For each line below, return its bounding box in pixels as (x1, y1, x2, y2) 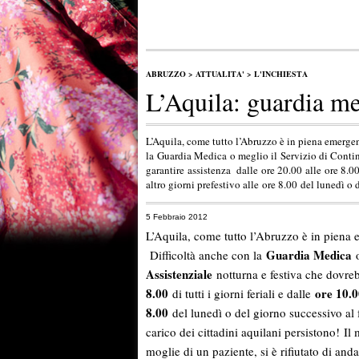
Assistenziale (146, 265, 212, 284)
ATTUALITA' (196, 67, 244, 79)
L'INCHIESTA (254, 67, 308, 79)
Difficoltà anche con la (146, 247, 266, 264)
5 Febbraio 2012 (146, 212, 208, 221)
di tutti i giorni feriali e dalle (168, 285, 315, 302)
